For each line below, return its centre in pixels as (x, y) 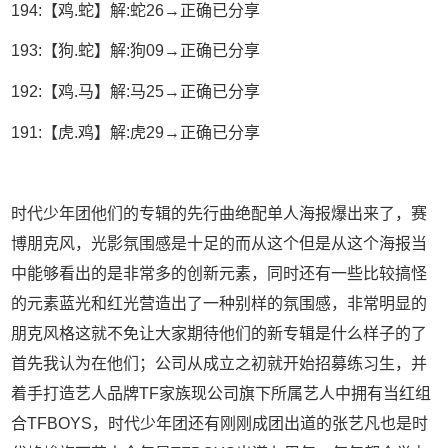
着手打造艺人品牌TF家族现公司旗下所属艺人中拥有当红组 (221, 393)
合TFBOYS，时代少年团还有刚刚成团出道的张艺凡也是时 (220, 423)
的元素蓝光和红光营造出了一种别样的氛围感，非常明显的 (219, 303)
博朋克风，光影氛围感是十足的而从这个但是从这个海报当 (219, 243)
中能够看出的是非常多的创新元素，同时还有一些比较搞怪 (219, 273)
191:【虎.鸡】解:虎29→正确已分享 (136, 132)
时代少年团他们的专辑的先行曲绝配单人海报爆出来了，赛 (219, 213)
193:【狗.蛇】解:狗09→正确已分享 (136, 51)
